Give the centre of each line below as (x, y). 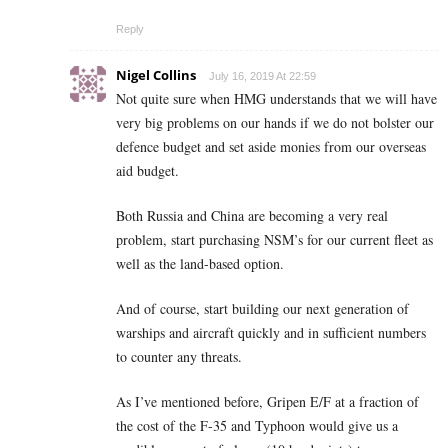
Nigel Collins (156, 75)
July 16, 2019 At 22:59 (262, 76)
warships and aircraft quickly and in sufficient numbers (271, 333)
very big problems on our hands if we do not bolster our (275, 123)
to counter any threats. (179, 357)
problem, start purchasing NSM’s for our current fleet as (274, 240)
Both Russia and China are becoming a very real (252, 216)
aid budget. (147, 171)
